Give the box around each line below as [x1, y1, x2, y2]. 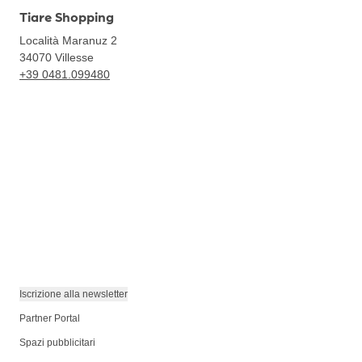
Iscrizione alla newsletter [19, 288, 128, 300]
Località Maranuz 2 [19, 34, 117, 47]
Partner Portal [19, 313, 80, 324]
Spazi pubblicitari [19, 337, 95, 348]
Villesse [55, 51, 94, 64]
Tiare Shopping [19, 10, 114, 25]
